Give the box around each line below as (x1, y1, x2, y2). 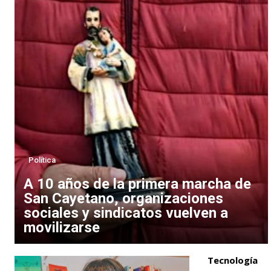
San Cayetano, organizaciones (24, 189, 223, 207)
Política (28, 155, 56, 165)
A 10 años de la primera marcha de (24, 175, 251, 192)
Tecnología (207, 253, 258, 266)
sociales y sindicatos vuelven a (24, 204, 228, 221)
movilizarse (24, 218, 100, 236)
